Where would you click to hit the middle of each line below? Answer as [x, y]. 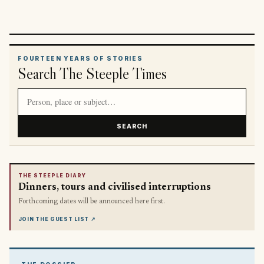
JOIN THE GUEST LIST [53, 219]
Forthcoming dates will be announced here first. [91, 201]
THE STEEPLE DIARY [52, 176]
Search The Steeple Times [93, 73]
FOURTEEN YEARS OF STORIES [80, 58]
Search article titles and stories [87, 95]
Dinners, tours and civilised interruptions [114, 187]
